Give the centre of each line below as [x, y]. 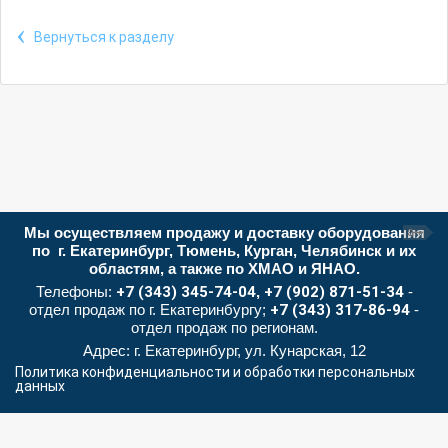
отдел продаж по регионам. [224, 327]
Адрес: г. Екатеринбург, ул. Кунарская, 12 [224, 350]
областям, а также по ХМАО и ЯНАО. [224, 268]
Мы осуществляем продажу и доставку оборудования [224, 232]
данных [40, 386]
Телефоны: [73, 291]
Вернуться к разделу [104, 37]
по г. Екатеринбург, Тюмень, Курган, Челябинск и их [224, 250]
